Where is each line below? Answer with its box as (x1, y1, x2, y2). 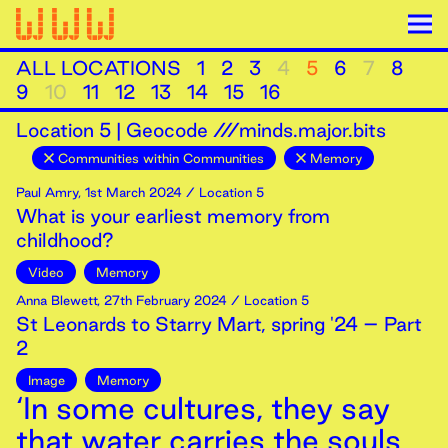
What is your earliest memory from (16, 205, 330, 227)
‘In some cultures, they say (16, 391, 390, 425)
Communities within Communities (58, 151, 264, 165)
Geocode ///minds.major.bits (126, 119, 386, 141)
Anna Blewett (16, 293, 97, 307)
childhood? (16, 229, 114, 251)
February (136, 293, 190, 307)
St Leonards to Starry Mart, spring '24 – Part (16, 313, 422, 335)
